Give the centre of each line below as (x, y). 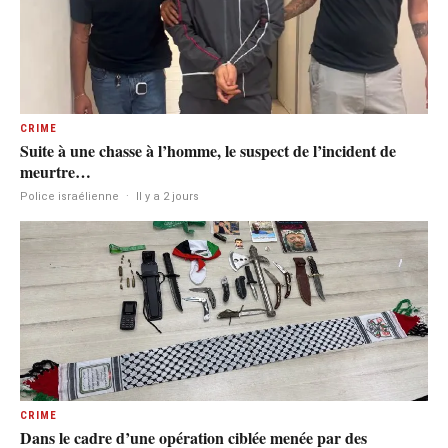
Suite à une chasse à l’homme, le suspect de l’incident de (208, 150)
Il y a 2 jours (167, 196)
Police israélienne (69, 196)
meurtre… (55, 171)
